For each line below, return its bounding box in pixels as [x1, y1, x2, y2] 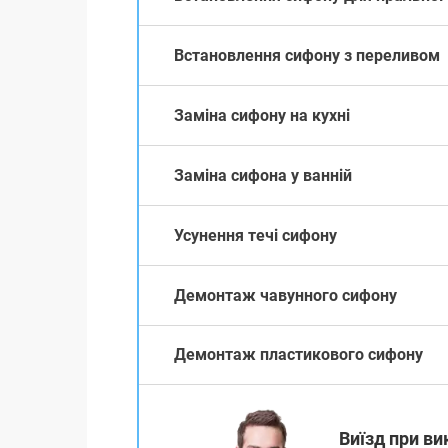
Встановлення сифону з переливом [174, 45, 440, 65]
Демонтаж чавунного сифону [174, 285, 397, 305]
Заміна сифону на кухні [174, 105, 350, 125]
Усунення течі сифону [174, 225, 337, 245]
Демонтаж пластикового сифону [174, 345, 423, 364]
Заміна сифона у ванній [174, 165, 352, 185]
